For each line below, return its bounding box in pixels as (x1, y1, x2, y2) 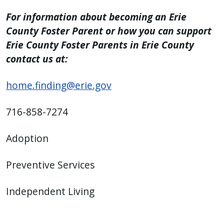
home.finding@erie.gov (6, 78, 111, 92)
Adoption (6, 131, 48, 145)
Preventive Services (6, 158, 95, 172)
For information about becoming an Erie (6, 10, 186, 24)
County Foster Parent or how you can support (6, 24, 211, 38)
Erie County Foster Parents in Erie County (6, 38, 194, 52)
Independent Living (6, 184, 94, 198)
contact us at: (6, 52, 68, 66)
